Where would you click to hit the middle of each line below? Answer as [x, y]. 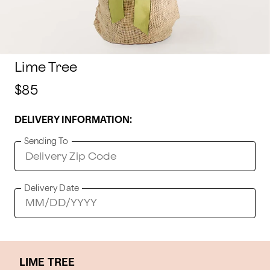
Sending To [46, 141]
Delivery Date [52, 188]
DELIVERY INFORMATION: [73, 120]
